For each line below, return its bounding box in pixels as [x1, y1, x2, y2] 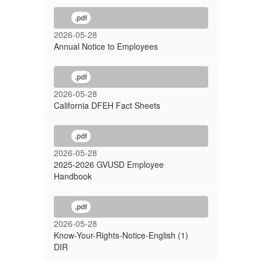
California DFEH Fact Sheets [54, 99, 160, 111]
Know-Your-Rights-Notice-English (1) [54, 229, 188, 241]
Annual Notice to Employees [54, 40, 158, 52]
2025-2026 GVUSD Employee [54, 158, 164, 170]
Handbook [54, 170, 92, 182]
